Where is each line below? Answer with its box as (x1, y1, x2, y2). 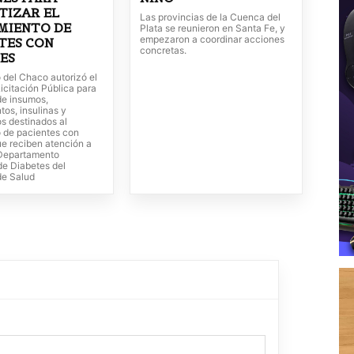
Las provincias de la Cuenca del (139, 11, 281, 24)
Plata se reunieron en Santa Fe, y (139, 22, 285, 35)
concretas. (139, 44, 186, 57)
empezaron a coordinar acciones (139, 33, 284, 46)
